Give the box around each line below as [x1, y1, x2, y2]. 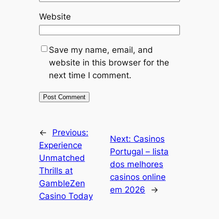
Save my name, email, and [48, 44, 153, 55]
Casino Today [39, 191, 93, 201]
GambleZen [39, 178, 85, 188]
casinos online [109, 172, 166, 182]
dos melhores [109, 159, 163, 169]
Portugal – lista [109, 146, 169, 156]
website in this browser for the [48, 57, 169, 67]
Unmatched [39, 153, 85, 163]
